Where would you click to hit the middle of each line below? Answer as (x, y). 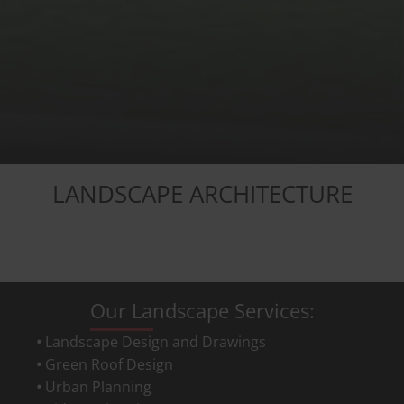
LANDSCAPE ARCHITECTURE (202, 194)
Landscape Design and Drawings (156, 342)
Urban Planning (98, 387)
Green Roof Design (109, 364)
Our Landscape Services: (202, 310)
